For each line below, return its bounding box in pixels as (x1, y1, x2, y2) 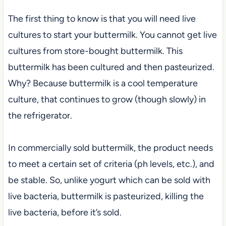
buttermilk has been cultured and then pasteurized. (8, 62, 214, 73)
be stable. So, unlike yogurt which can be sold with (8, 175, 210, 186)
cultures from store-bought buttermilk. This (8, 45, 183, 57)
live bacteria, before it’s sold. (8, 207, 122, 218)
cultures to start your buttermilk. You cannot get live (8, 29, 217, 41)
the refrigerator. (8, 110, 72, 122)
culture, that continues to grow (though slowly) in (8, 94, 206, 105)
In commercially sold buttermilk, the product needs (8, 142, 213, 154)
